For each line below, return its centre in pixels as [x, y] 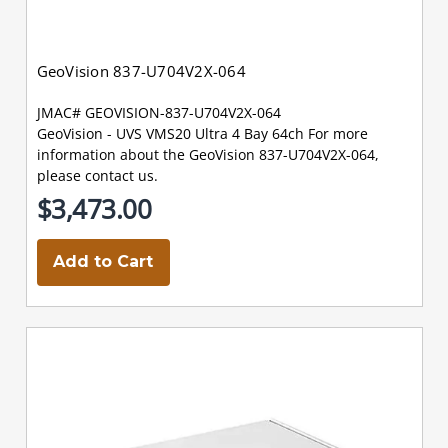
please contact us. [97, 175]
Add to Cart [103, 261]
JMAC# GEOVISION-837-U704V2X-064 [158, 112]
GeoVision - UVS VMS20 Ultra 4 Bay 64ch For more [202, 133]
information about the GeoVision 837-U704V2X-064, [207, 154]
